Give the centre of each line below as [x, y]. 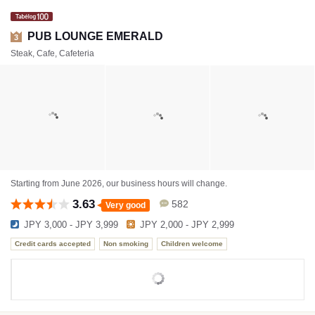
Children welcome [192, 244]
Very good [126, 205]
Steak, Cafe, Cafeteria [52, 53]
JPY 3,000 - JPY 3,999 [71, 224]
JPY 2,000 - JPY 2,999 [187, 224]
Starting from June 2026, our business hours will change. [119, 183]
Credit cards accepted [53, 244]
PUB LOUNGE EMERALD [95, 36]
